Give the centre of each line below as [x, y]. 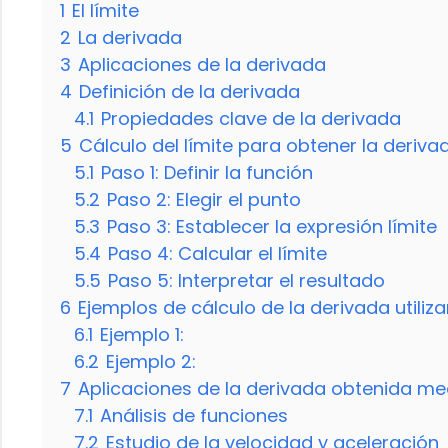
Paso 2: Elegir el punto [204, 199]
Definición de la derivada [189, 91]
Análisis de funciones [194, 415]
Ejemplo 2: [151, 361]
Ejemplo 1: [142, 334]
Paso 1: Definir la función [207, 172]
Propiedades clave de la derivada [251, 118]
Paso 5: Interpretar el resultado [246, 280]
